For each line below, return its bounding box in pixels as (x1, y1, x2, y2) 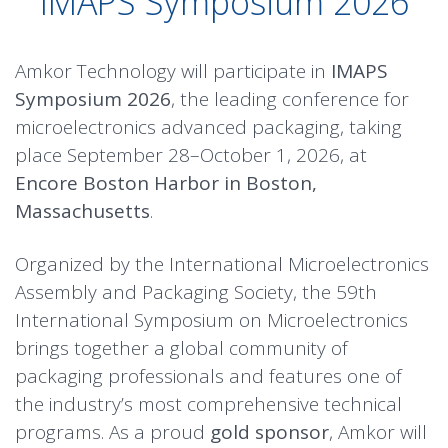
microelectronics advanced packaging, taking (15, 114, 402, 140)
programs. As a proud (15, 419, 210, 445)
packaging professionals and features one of (15, 363, 402, 389)
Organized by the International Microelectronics (15, 251, 429, 277)
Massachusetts (15, 198, 150, 224)
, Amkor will (329, 419, 427, 445)
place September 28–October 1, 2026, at (15, 142, 367, 168)
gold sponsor (210, 419, 329, 445)
